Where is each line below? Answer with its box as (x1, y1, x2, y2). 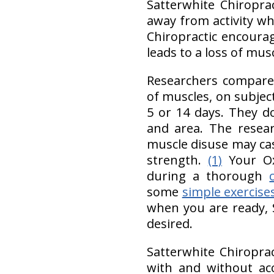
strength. (146, 152, 208, 168)
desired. (146, 215, 193, 232)
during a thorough (146, 168, 270, 184)
